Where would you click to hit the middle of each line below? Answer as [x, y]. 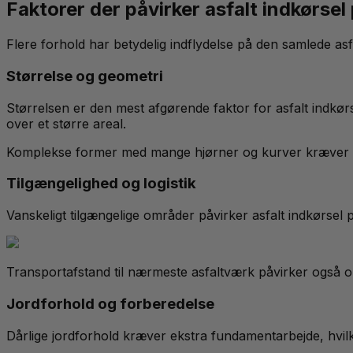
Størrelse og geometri [85, 76]
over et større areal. [66, 123]
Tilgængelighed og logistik [101, 184]
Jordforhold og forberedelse [110, 303]
